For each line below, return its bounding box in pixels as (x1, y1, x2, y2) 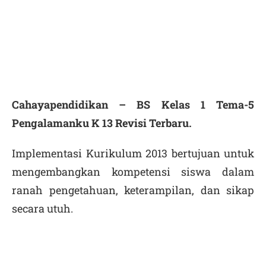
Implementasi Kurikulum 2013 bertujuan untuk (12, 146, 254, 160)
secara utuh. (12, 201, 73, 216)
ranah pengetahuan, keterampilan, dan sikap (12, 183, 254, 197)
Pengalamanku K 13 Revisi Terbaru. (12, 116, 192, 130)
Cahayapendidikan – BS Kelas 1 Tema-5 (12, 97, 254, 112)
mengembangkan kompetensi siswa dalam (12, 164, 254, 179)
